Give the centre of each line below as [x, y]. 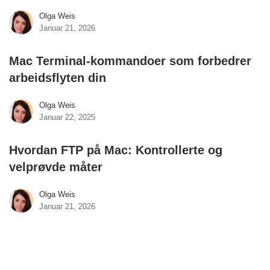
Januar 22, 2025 [67, 117]
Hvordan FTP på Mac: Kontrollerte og [116, 150]
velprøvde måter [56, 167]
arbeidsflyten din [58, 78]
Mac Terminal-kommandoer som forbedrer [130, 61]
